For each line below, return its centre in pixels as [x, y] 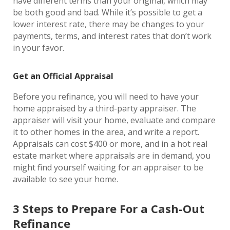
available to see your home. [68, 179]
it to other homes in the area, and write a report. [106, 132]
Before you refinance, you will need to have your [106, 97]
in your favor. [41, 48]
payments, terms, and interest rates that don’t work [112, 36]
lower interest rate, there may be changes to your [109, 24]
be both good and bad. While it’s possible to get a [108, 12]
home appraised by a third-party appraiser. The [104, 108]
